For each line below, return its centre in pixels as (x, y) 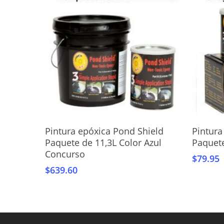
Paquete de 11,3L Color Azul (103, 142)
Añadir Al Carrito (119, 126)
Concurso (65, 154)
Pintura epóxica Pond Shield (104, 131)
